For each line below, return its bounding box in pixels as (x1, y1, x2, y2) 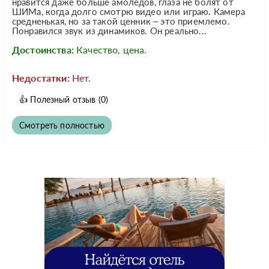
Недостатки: (12, 71, 70, 83)
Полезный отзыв (30, 94, 96, 104)
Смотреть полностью (19, 119, 104, 130)
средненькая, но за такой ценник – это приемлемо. (12, 15, 230, 26)
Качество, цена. (76, 43, 147, 55)
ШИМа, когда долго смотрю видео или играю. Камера (12, 5, 245, 17)
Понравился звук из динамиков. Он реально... (12, 25, 207, 36)
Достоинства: (12, 43, 74, 55)
